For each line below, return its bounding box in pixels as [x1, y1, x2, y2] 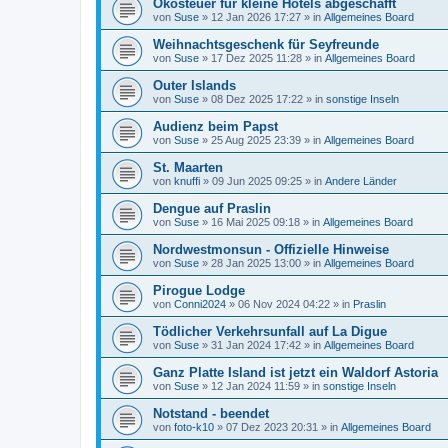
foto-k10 [174, 421, 214, 433]
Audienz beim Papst [153, 119, 278, 134]
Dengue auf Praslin [153, 201, 271, 216]
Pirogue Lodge [153, 283, 245, 298]
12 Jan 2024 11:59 [211, 380, 300, 392]
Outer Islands [153, 78, 236, 93]
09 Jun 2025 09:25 [212, 175, 302, 187]
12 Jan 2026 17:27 [211, 11, 301, 23]
